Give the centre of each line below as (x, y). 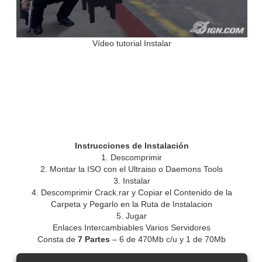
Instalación (166, 145)
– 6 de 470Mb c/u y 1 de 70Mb (168, 239)
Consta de (58, 239)
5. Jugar (132, 216)
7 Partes (94, 239)
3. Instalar (132, 180)
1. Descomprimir (132, 157)
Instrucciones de (109, 145)
